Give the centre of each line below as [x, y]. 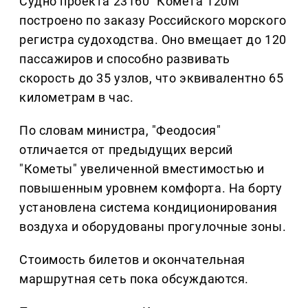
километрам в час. [77, 98]
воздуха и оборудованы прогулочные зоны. [153, 227]
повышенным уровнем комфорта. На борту [151, 188]
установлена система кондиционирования [148, 208]
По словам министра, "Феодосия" [120, 131]
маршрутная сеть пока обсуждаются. [134, 279]
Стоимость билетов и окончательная [132, 260]
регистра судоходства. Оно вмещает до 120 [153, 40]
